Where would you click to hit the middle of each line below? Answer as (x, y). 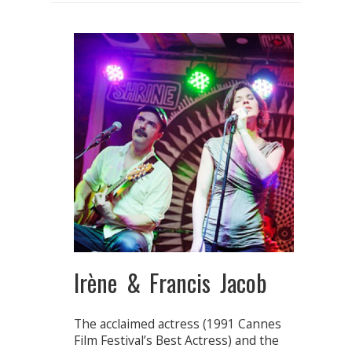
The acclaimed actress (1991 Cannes (178, 324)
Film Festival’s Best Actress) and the (176, 341)
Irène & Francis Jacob (170, 283)
